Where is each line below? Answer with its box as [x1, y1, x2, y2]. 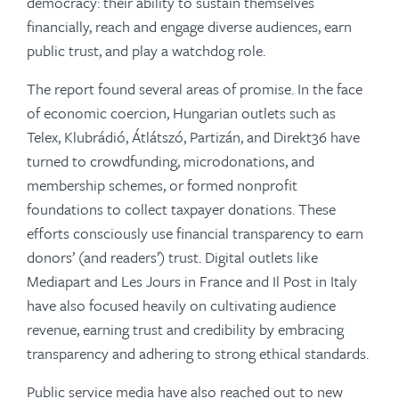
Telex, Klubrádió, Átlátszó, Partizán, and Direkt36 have [27, 126, 360, 148]
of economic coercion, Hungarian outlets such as [27, 102, 336, 124]
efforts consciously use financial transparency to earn [27, 222, 363, 244]
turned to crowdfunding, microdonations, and [27, 150, 314, 172]
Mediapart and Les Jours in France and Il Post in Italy [27, 270, 357, 292]
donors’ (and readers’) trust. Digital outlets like [27, 246, 318, 268]
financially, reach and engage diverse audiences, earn [27, 15, 352, 37]
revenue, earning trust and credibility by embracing [27, 318, 344, 340]
